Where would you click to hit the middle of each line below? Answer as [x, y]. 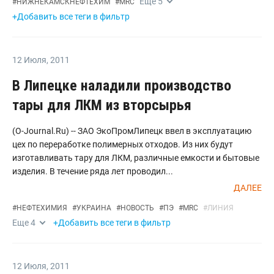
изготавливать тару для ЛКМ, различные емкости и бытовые [136, 158]
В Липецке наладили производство [122, 86]
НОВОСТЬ [137, 208]
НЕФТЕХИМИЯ [42, 208]
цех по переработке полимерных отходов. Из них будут [123, 144]
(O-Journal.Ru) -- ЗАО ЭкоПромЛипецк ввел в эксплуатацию [132, 131]
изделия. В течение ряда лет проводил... [93, 171]
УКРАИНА [94, 208]
